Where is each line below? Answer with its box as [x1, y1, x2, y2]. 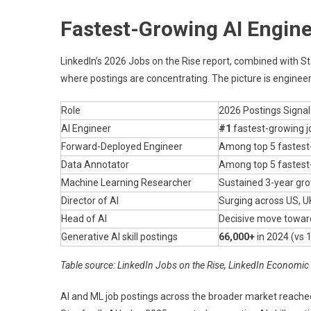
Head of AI [61, 212, 107, 224]
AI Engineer [61, 122, 111, 134]
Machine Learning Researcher [61, 176, 192, 188]
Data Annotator [61, 158, 129, 170]
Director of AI [61, 194, 119, 206]
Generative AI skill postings [61, 230, 178, 242]
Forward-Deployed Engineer [61, 140, 183, 152]
